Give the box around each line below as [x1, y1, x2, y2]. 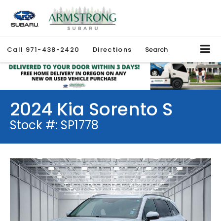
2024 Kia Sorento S [10, 97, 173, 122]
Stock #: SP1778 [10, 117, 99, 134]
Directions [93, 45, 132, 55]
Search [145, 45, 168, 55]
